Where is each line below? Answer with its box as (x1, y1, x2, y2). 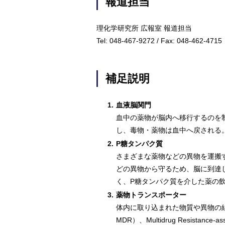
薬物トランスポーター (116, 191, 187, 199)
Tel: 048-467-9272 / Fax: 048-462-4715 (96, 37, 222, 45)
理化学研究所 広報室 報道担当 (96, 24, 192, 32)
